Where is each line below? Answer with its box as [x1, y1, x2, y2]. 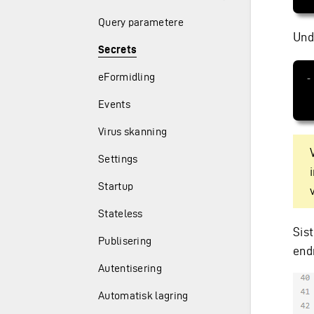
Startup [98, 180, 134, 192]
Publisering [98, 235, 152, 247]
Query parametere [98, 16, 184, 28]
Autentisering [98, 262, 162, 274]
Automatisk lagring [98, 289, 189, 301]
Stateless [98, 207, 143, 219]
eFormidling [98, 71, 156, 83]
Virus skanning [98, 125, 168, 137]
